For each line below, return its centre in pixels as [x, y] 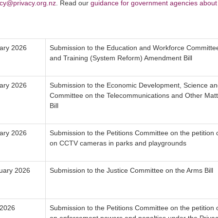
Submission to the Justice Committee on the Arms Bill [131, 171]
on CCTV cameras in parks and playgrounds [118, 143]
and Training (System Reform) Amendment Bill [121, 58]
